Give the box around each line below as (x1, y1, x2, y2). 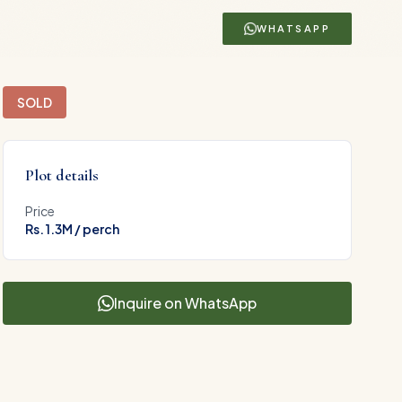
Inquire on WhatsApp (113, 293, 257, 312)
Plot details (24, 165, 99, 185)
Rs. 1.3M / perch (24, 221, 119, 237)
